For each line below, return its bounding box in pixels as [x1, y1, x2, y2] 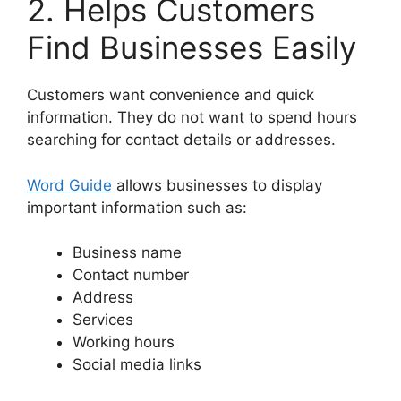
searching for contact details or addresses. [27, 131, 336, 149]
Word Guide [27, 175, 112, 194]
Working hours [73, 333, 175, 352]
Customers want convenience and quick [27, 86, 314, 105]
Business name [73, 243, 182, 262]
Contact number [73, 266, 189, 285]
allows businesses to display [112, 175, 322, 194]
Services [73, 311, 133, 329]
